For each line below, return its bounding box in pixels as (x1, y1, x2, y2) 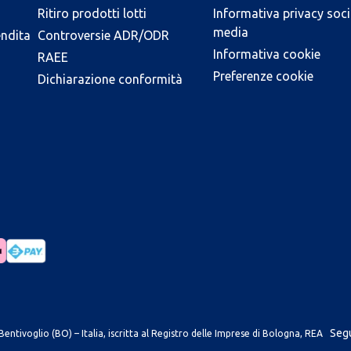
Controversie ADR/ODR (38, 27, 169, 42)
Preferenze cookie (213, 68, 313, 83)
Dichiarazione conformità (38, 71, 183, 86)
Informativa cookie (213, 46, 320, 61)
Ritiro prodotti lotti (38, 5, 147, 20)
